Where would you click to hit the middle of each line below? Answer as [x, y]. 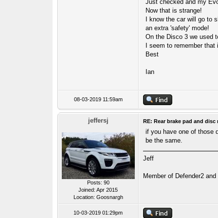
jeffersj [98, 120]
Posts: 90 [98, 182]
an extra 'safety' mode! [177, 28]
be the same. [164, 140]
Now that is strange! [173, 10]
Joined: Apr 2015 [98, 190]
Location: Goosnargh [98, 197]
